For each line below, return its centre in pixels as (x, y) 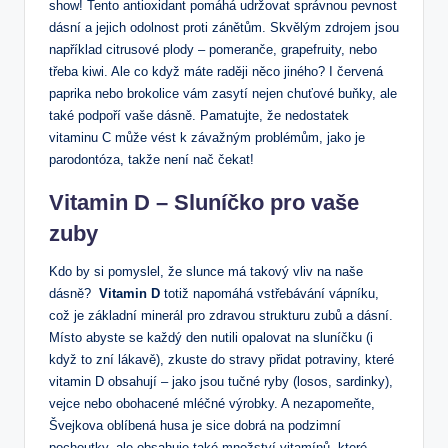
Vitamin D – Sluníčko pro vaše (204, 202)
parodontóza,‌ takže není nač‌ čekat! (151, 159)
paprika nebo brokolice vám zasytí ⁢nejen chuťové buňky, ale (223, 93)
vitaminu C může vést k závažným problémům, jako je (207, 137)
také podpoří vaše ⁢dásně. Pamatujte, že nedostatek (199, 115)
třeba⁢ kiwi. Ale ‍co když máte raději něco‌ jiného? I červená (216, 71)
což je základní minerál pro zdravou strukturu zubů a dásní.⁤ (221, 315)
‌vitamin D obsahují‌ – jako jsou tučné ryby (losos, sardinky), (221, 381)
